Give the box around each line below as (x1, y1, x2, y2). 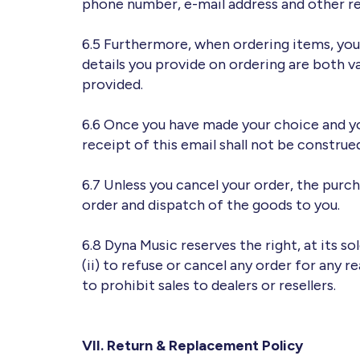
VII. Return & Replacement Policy (82, 337, 303, 355)
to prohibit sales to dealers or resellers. (82, 276, 336, 295)
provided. (82, 76, 143, 94)
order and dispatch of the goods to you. (82, 196, 340, 215)
